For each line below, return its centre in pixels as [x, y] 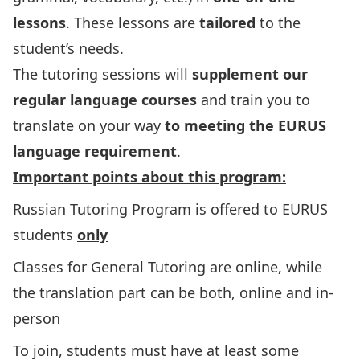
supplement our [250, 74]
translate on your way [89, 125]
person [37, 318]
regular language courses [105, 100]
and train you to [254, 100]
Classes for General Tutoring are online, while [168, 267]
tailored [227, 22]
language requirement [95, 151]
